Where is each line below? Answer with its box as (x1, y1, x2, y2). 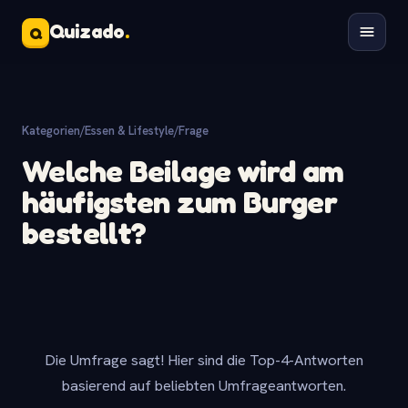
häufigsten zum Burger (22, 183, 338, 220)
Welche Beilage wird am (22, 152, 344, 189)
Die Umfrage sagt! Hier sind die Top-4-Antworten (45, 350, 363, 370)
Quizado (49, 20, 125, 43)
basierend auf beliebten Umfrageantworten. (62, 375, 346, 395)
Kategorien (22, 123, 80, 138)
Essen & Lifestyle (85, 123, 174, 138)
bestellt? (22, 214, 147, 251)
